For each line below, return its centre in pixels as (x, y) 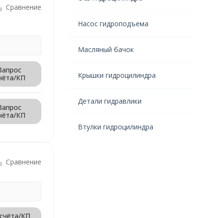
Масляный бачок (106, 49)
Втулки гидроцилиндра (115, 127)
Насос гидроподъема (113, 24)
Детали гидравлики (109, 101)
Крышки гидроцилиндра (117, 75)
